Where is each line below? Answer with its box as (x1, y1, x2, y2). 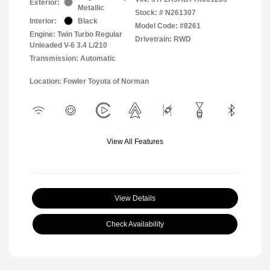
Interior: (30, 16, 57, 25)
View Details (115, 193, 155, 202)
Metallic (78, 3, 104, 12)
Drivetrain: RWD (135, 34, 191, 43)
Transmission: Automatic (30, 54, 116, 63)
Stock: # (135, 8, 163, 17)
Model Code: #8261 (135, 21, 201, 30)
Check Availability (106, 219, 164, 228)
